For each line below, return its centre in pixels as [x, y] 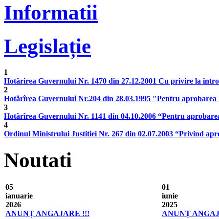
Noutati [38, 160]
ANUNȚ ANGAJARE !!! [47, 214]
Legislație [47, 46]
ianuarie [19, 196]
